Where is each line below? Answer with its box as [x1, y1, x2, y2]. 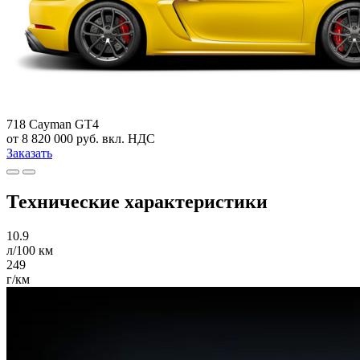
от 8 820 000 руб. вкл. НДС [6, 131, 155, 145]
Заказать [6, 145, 52, 160]
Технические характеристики [6, 190, 268, 212]
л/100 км [6, 243, 53, 257]
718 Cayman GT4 [6, 117, 99, 131]
